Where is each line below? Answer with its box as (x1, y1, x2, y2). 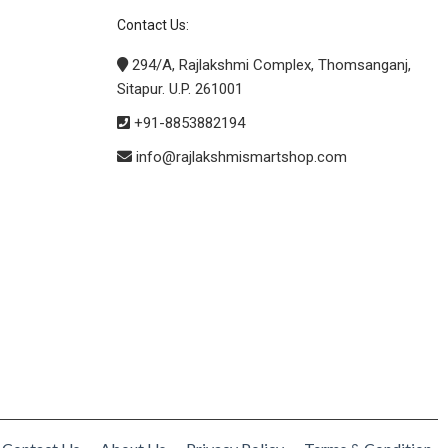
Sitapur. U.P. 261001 (117, 79, 243, 98)
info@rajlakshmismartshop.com (132, 147, 347, 166)
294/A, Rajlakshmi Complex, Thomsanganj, (128, 55, 411, 74)
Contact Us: (117, 16, 189, 33)
